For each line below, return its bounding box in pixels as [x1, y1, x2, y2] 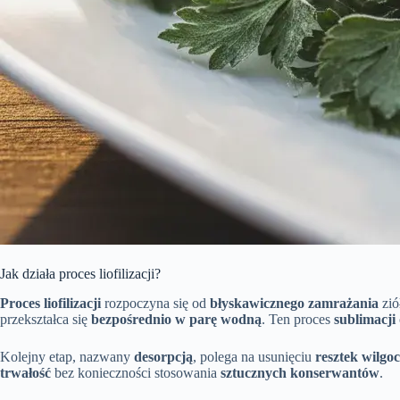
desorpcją [134, 348, 193, 364]
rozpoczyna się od [101, 295, 210, 311]
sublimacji [334, 311, 396, 327]
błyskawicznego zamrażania [210, 295, 379, 311]
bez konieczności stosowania [51, 364, 221, 380]
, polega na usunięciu [193, 348, 315, 364]
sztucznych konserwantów [221, 364, 379, 380]
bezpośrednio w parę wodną [91, 311, 262, 327]
